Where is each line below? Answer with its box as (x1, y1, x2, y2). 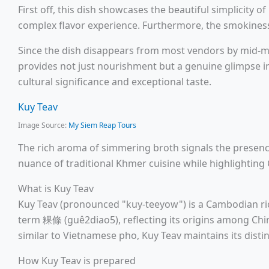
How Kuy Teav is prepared (18, 254, 136, 268)
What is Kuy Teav (18, 182, 94, 196)
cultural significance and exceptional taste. (18, 75, 211, 89)
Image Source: (18, 120, 68, 131)
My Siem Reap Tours (68, 120, 136, 131)
